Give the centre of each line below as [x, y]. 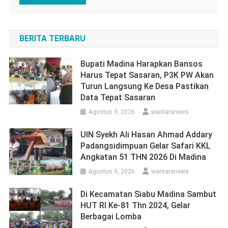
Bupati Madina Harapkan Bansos [142, 64]
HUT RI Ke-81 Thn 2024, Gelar [136, 205]
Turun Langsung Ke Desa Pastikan [145, 86]
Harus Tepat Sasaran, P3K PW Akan [147, 75]
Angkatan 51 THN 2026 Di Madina [144, 157]
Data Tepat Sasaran [118, 97]
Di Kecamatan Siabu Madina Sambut [149, 194]
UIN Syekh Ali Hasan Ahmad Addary [147, 134]
